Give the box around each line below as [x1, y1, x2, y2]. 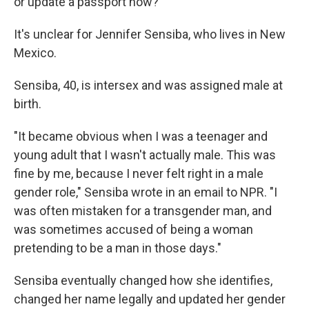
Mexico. [14, 46, 57, 60]
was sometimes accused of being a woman [14, 222, 253, 237]
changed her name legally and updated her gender [14, 292, 286, 306]
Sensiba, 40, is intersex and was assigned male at [14, 78, 283, 92]
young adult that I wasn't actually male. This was [14, 148, 276, 162]
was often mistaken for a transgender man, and [14, 203, 272, 218]
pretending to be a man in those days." [14, 241, 221, 255]
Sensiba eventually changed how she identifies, [14, 273, 272, 288]
